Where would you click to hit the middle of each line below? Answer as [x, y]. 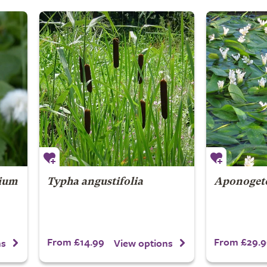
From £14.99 [75, 242]
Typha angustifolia [95, 182]
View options [143, 243]
